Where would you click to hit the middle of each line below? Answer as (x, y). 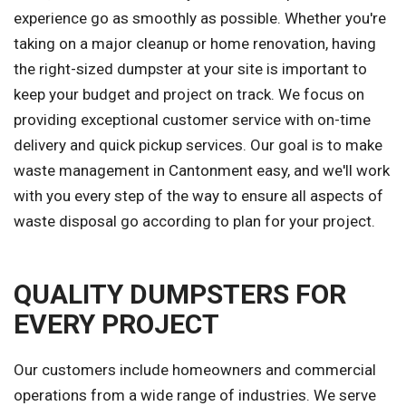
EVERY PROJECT (116, 324)
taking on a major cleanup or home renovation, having (195, 44)
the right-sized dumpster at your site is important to (190, 69)
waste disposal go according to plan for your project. (194, 222)
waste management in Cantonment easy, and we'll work (202, 171)
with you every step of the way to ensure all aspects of (198, 196)
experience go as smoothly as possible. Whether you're (200, 19)
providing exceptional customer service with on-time (192, 120)
